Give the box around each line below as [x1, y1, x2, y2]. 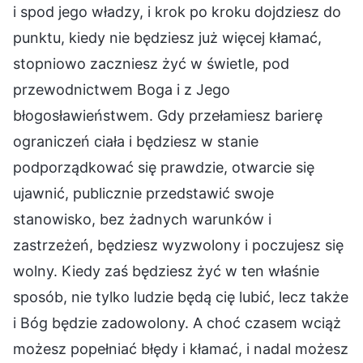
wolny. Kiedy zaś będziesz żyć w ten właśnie [13, 262, 319, 280]
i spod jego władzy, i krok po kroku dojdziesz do [13, 2, 341, 20]
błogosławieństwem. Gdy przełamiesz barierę [13, 106, 322, 124]
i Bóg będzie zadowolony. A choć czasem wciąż [13, 314, 341, 331]
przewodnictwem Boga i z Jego [13, 80, 230, 98]
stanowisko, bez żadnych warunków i [13, 210, 271, 228]
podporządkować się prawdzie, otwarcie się [13, 158, 314, 176]
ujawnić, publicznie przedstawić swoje [13, 184, 274, 202]
